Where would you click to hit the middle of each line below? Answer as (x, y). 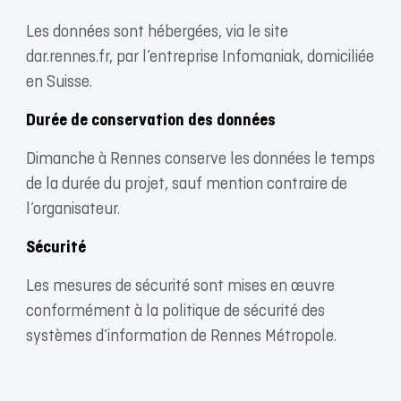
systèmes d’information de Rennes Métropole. (181, 337)
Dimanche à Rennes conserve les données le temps (200, 160)
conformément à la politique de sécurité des (175, 312)
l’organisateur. (73, 210)
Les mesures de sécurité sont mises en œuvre (180, 287)
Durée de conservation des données (150, 121)
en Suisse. (60, 83)
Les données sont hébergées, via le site (157, 33)
